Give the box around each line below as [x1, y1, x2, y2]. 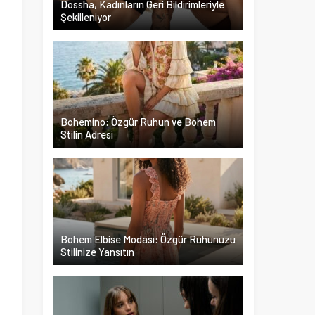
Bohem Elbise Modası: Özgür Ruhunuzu [60, 233, 236, 245]
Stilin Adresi [60, 128, 113, 141]
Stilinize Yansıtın [60, 245, 134, 258]
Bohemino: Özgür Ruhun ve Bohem [60, 115, 216, 128]
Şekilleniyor [60, 11, 111, 23]
